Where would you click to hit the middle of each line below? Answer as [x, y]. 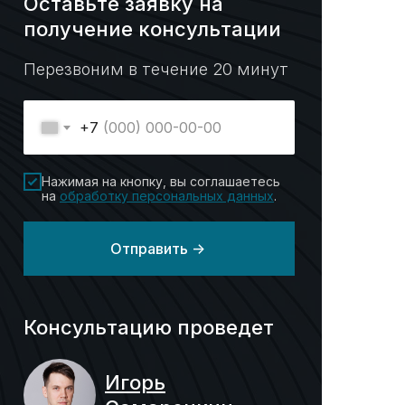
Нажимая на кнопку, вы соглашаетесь [161, 181]
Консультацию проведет [149, 328]
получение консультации [152, 29]
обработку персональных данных [167, 195]
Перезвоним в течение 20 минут [156, 70]
